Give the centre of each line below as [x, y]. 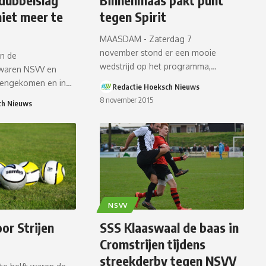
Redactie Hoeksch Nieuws [156, 87]
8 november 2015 [127, 100]
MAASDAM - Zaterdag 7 [146, 39]
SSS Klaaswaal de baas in [170, 227]
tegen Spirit [133, 17]
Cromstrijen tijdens [153, 244]
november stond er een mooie [158, 53]
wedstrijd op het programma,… [159, 66]
